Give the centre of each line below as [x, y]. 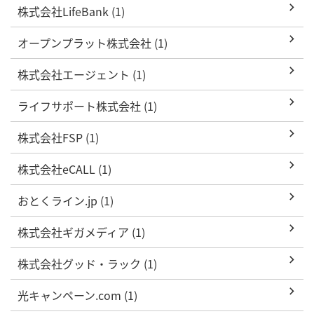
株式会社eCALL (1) [64, 169]
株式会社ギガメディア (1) [81, 232]
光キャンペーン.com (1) [77, 295]
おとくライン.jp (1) [66, 200]
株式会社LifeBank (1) [71, 11]
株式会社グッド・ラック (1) [87, 263]
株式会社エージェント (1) [82, 74]
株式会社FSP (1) [58, 137]
